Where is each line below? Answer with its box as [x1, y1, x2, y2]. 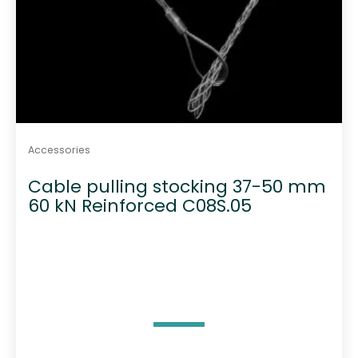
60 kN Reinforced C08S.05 [27, 193, 252, 219]
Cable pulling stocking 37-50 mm [27, 174, 326, 200]
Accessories [27, 142, 90, 157]
